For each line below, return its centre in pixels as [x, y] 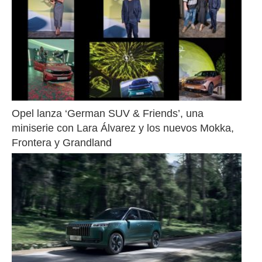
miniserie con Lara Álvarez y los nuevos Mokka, [123, 128]
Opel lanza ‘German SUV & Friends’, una [108, 114]
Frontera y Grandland [62, 143]
